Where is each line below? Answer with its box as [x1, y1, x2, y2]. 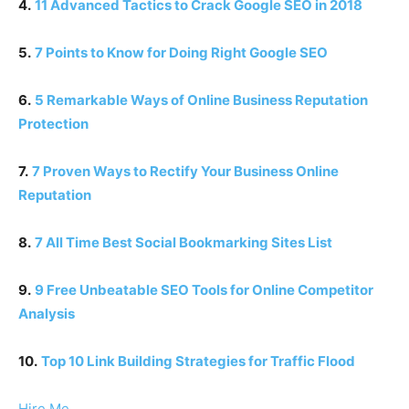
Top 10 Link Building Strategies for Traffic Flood [41, 352, 355, 371]
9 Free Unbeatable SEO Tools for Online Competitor [35, 281, 373, 299]
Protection [18, 115, 89, 133]
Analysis [18, 305, 75, 323]
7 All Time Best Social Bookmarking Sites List [35, 234, 332, 252]
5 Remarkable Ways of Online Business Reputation [35, 91, 368, 110]
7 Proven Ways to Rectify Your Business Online [32, 163, 339, 181]
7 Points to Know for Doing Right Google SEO [35, 44, 328, 62]
